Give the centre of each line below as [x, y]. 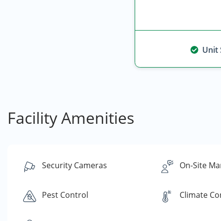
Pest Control [65, 195]
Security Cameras [74, 165]
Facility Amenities [71, 118]
